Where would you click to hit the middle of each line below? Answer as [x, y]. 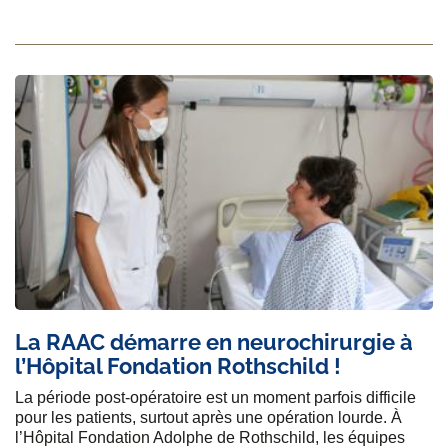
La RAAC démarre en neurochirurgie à [214, 342]
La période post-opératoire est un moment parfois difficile [215, 398]
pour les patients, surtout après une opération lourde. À [208, 418]
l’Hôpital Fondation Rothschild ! [178, 366]
